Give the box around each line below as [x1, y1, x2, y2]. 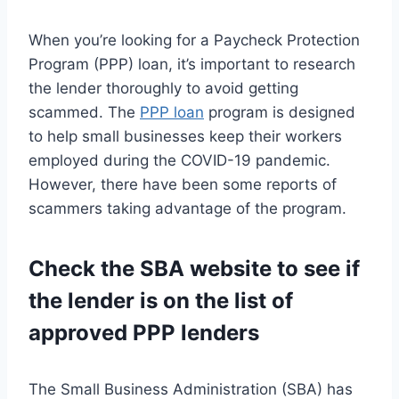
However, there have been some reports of [28, 175, 337, 194]
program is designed [204, 103, 355, 122]
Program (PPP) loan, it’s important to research [28, 55, 355, 74]
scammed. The [28, 103, 140, 122]
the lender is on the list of [28, 288, 293, 314]
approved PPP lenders [28, 320, 259, 346]
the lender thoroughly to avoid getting [28, 79, 298, 98]
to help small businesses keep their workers [28, 127, 342, 146]
